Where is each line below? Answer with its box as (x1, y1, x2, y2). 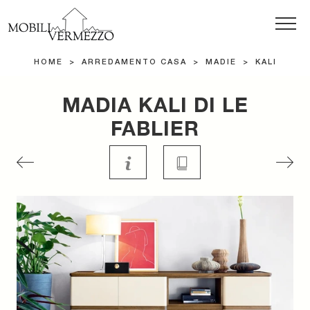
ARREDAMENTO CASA (81, 59, 187, 66)
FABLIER (111, 116, 199, 140)
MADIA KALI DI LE (62, 93, 248, 117)
